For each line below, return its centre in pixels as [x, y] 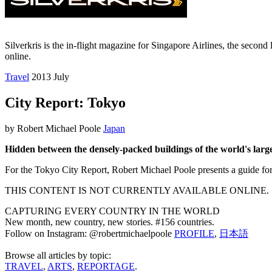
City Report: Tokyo [65, 102]
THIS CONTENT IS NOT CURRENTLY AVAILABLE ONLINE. [137, 190]
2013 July [49, 76]
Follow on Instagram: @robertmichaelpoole [90, 233]
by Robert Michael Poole [54, 128]
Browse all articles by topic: [58, 255]
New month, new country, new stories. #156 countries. [110, 222]
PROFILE [194, 233]
